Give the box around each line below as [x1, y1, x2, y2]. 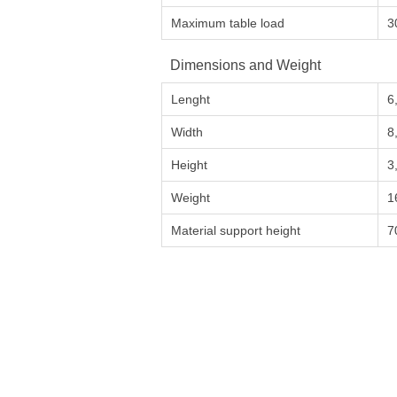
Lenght [171, 91, 210, 106]
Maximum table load [171, 15, 284, 30]
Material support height [171, 222, 300, 237]
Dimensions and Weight [170, 57, 321, 73]
